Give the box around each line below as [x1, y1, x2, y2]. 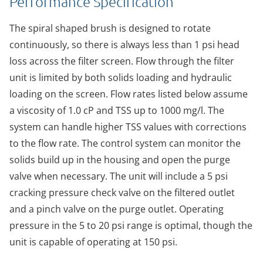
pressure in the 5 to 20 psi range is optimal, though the [9, 218, 252, 232]
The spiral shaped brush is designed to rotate [9, 21, 211, 35]
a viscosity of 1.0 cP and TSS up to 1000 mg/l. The [9, 103, 224, 117]
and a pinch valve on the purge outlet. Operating [9, 202, 224, 215]
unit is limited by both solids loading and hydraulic [9, 70, 232, 84]
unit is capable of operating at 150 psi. [9, 235, 177, 248]
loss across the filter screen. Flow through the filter [9, 54, 234, 68]
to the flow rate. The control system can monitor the [9, 136, 241, 150]
